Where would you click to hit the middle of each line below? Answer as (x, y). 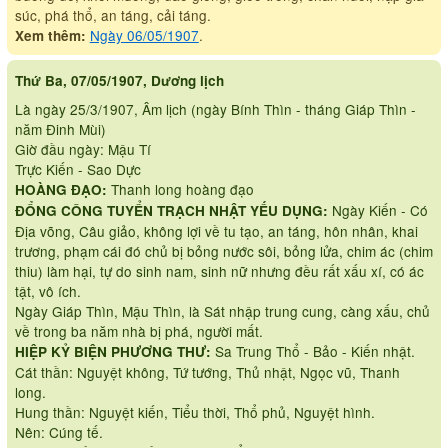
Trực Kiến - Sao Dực (77, 168)
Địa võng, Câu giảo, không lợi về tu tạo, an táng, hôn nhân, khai (216, 230)
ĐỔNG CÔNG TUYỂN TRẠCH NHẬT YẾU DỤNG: (171, 210)
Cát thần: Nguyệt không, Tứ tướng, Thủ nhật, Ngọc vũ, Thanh (207, 371)
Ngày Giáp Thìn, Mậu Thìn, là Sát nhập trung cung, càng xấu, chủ (222, 310)
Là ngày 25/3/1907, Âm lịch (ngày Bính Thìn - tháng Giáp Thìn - (215, 108)
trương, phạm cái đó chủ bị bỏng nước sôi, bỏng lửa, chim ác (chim (223, 250)
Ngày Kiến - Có (377, 209)
